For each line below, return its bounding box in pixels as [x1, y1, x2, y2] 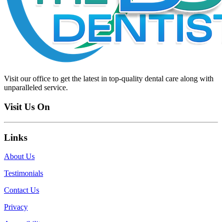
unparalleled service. [4, 83, 68, 92]
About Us [4, 152, 35, 161]
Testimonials [4, 169, 43, 178]
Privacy [4, 203, 28, 212]
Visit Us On [4, 102, 50, 112]
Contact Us [4, 186, 39, 195]
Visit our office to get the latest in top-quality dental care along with [4, 74, 214, 83]
